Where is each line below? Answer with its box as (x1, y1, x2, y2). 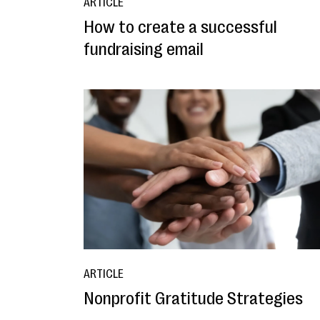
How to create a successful (84, 16, 277, 37)
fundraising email (84, 39, 204, 59)
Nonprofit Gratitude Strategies (84, 289, 303, 309)
